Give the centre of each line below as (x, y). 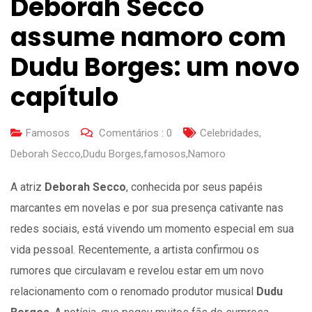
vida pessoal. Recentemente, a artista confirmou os (135, 249)
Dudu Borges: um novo (155, 67)
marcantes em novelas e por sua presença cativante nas (147, 208)
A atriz (28, 187)
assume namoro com (148, 37)
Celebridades (229, 133)
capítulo (64, 97)
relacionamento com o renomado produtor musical (133, 291)
